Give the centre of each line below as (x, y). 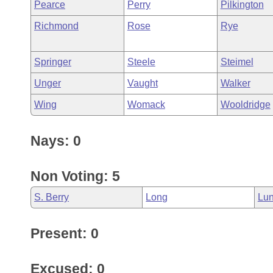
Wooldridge (245, 105)
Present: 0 (65, 233)
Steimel (237, 62)
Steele (141, 62)
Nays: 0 (56, 141)
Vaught (142, 83)
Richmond (56, 26)
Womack (146, 105)
